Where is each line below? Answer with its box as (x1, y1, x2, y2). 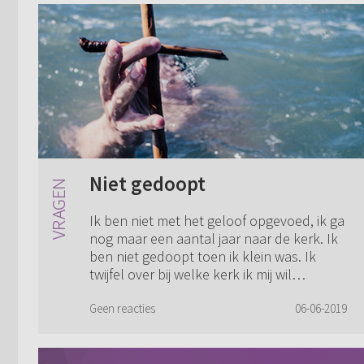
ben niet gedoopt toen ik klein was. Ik (89, 246, 316, 266)
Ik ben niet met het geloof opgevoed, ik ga (89, 210, 344, 230)
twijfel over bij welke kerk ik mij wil (89, 264, 292, 284)
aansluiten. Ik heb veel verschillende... (89, 282, 321, 301)
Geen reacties (89, 300, 155, 316)
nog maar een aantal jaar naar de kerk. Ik (89, 228, 338, 248)
